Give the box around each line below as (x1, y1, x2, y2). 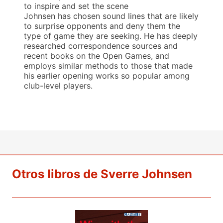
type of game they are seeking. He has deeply (24, 30, 198, 41)
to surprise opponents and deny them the (24, 20, 180, 31)
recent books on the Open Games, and (24, 50, 169, 61)
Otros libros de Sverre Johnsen (12, 166, 192, 181)
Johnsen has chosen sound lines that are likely (24, 10, 199, 21)
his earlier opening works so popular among (24, 70, 190, 81)
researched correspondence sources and (24, 40, 178, 51)
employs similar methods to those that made (24, 60, 193, 71)
